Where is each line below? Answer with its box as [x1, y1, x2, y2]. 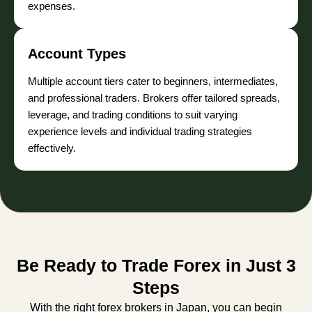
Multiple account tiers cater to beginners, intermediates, [28, 75, 278, 88]
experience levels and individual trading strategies [28, 125, 252, 138]
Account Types [28, 46, 126, 62]
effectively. [28, 142, 76, 155]
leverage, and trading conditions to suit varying [28, 109, 237, 121]
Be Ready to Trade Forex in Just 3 [16, 256, 296, 276]
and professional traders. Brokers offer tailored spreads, [28, 92, 280, 104]
